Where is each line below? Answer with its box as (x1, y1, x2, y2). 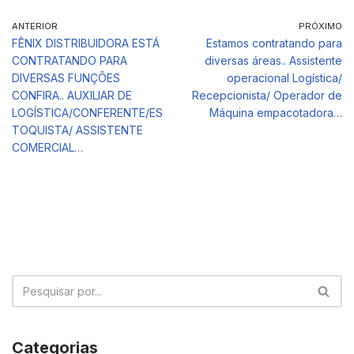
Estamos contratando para (206, 36, 342, 51)
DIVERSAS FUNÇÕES (12, 71, 120, 85)
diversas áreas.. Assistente (205, 54, 342, 68)
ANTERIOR (12, 21, 58, 32)
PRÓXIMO (299, 21, 342, 32)
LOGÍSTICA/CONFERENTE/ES (12, 106, 163, 120)
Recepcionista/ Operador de (192, 88, 342, 103)
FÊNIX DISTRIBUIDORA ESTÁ (12, 36, 160, 51)
